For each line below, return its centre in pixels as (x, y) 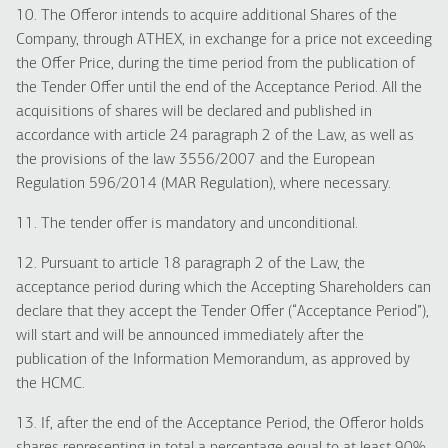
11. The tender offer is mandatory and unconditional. (187, 224)
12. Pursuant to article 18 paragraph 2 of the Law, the (190, 264)
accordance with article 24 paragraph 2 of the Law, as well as (215, 136)
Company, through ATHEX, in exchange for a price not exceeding (224, 40)
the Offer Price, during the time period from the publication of (215, 64)
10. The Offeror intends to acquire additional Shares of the (206, 16)
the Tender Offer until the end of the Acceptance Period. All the (219, 88)
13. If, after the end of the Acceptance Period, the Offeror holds (220, 424)
